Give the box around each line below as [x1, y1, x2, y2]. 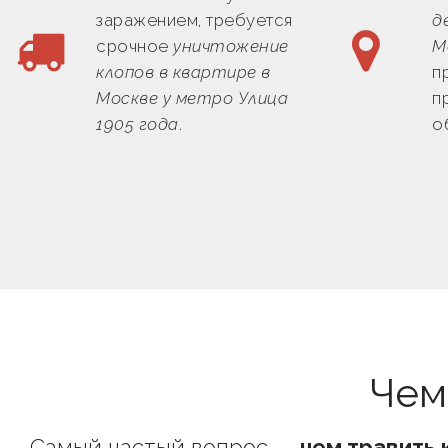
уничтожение [173, 35, 289, 56]
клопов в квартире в [96, 61, 271, 82]
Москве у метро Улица [96, 87, 288, 108]
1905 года [96, 113, 179, 134]
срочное [96, 35, 173, 56]
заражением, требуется [96, 9, 293, 30]
